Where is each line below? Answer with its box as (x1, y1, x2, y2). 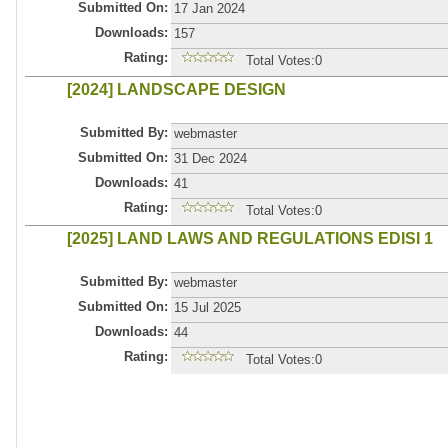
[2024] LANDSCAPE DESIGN (67, 80, 286, 98)
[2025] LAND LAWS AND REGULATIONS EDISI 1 (67, 229, 433, 247)
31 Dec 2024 (173, 150, 247, 166)
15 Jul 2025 (173, 300, 241, 316)
